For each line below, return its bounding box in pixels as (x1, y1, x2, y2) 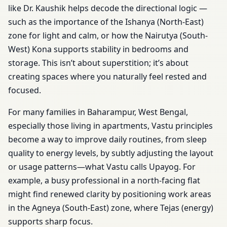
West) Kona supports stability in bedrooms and (8, 43, 188, 55)
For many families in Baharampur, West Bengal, (8, 106, 188, 118)
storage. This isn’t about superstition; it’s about (8, 57, 188, 68)
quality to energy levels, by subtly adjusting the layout (8, 147, 213, 159)
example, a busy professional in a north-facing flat (8, 174, 200, 186)
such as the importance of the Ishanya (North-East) (8, 16, 204, 27)
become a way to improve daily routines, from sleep (8, 133, 207, 145)
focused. (8, 84, 41, 96)
